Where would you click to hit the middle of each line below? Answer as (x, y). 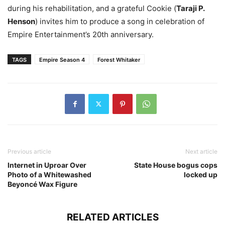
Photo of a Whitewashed (49, 174)
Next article (201, 151)
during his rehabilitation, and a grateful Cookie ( (92, 8)
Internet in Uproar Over (47, 165)
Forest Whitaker (119, 60)
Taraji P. (190, 8)
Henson (21, 21)
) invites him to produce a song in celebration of (120, 21)
